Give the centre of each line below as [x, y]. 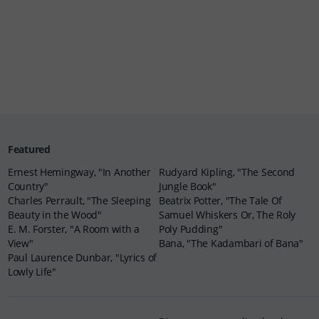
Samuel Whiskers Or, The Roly [228, 215]
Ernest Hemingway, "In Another [79, 172]
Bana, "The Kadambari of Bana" [231, 243]
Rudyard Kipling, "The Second [227, 172]
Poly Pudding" [191, 229]
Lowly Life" [32, 272]
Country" [28, 186]
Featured [29, 149]
